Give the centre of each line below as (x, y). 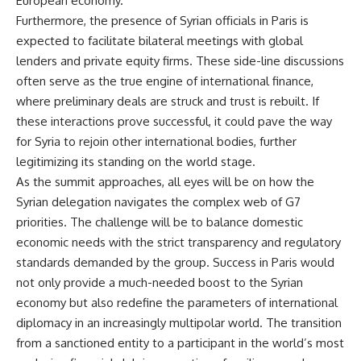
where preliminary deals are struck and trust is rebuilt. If (168, 101)
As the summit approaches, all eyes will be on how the (165, 182)
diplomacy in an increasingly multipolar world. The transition (179, 323)
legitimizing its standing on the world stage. (136, 162)
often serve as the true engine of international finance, (165, 81)
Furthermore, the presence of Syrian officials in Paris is (162, 21)
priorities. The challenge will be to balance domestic (160, 222)
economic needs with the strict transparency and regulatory (178, 242)
